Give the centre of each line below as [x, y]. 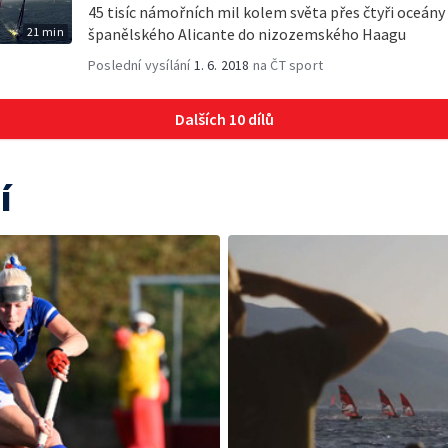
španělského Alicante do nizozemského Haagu [247, 33]
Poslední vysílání [141, 64]
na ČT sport [286, 64]
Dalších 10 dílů [224, 118]
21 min [45, 31]
